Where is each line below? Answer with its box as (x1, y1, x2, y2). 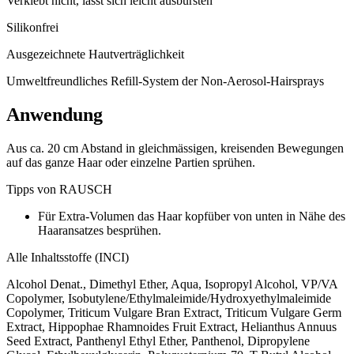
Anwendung (6, 104, 103, 125)
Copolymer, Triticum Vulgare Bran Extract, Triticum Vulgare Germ (6, 305, 341, 319)
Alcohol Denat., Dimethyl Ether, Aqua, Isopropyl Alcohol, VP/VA (6, 277, 337, 291)
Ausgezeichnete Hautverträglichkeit (6, 47, 184, 61)
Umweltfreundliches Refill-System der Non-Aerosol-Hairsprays (6, 73, 324, 88)
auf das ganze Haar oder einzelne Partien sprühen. (6, 155, 255, 169)
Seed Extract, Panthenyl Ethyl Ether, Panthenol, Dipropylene (6, 333, 310, 348)
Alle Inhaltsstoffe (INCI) (6, 250, 129, 264)
